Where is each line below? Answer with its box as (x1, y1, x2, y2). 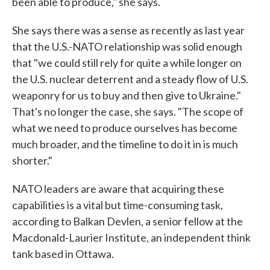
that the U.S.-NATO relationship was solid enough (12, 40, 242, 54)
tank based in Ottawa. (12, 247, 114, 261)
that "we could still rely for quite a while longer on (12, 56, 242, 70)
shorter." (12, 154, 52, 168)
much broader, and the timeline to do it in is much (12, 137, 238, 151)
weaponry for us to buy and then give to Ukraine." (12, 89, 241, 102)
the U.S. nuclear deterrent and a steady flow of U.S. (12, 72, 248, 86)
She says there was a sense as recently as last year (12, 24, 245, 37)
